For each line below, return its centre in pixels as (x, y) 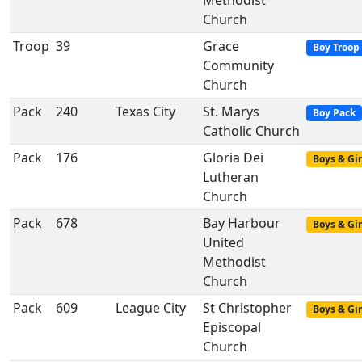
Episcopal (232, 327)
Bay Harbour (242, 223)
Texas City (145, 112)
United (223, 242)
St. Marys (231, 112)
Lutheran (231, 177)
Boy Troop (336, 47)
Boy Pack (334, 113)
